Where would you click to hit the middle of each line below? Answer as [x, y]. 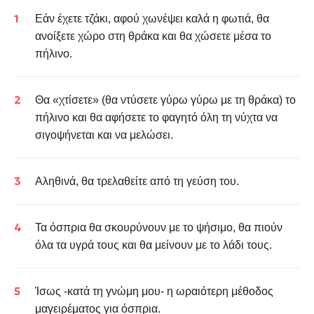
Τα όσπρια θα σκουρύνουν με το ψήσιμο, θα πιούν [159, 227]
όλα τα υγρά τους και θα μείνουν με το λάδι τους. [153, 245]
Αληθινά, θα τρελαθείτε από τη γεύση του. [137, 181]
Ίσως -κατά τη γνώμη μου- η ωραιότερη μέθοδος [154, 291]
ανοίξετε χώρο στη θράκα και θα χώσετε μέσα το [153, 36]
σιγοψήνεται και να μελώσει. [104, 135]
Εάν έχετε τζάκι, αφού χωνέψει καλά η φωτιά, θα [152, 19]
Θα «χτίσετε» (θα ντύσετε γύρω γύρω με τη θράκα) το [165, 100]
